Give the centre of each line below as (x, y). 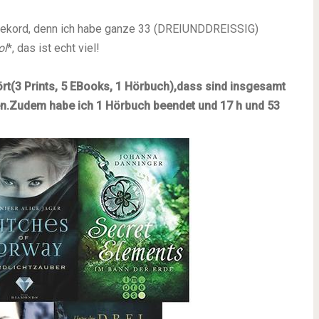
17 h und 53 (250, 106)
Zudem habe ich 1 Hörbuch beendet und (115, 106)
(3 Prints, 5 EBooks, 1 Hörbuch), (94, 87)
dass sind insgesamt (231, 87)
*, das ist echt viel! (53, 48)
